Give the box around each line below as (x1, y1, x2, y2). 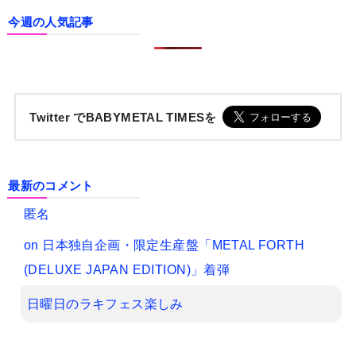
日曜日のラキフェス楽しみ (26, 296, 184, 311)
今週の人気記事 (8, 14, 94, 29)
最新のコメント (8, 178, 94, 193)
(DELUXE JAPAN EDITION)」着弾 (23, 262, 230, 277)
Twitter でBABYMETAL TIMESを (29, 110, 217, 124)
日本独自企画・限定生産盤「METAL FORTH (42, 238, 305, 253)
